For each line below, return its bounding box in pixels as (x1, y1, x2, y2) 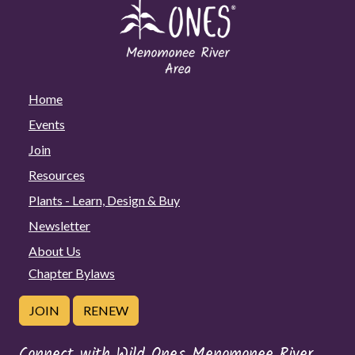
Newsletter (29, 217, 90, 233)
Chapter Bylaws (29, 265, 115, 281)
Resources (29, 166, 85, 182)
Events (29, 116, 65, 132)
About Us (29, 242, 81, 258)
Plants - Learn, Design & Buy (29, 192, 180, 208)
